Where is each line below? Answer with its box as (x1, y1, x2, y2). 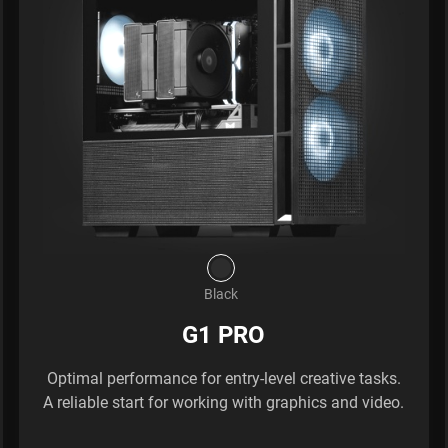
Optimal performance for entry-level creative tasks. (46, 366, 401, 389)
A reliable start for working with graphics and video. (43, 390, 405, 413)
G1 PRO (182, 317, 266, 350)
